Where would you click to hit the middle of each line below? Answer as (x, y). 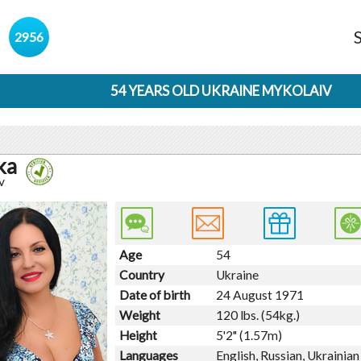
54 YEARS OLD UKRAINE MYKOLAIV (221, 91)
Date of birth (158, 295)
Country (145, 274)
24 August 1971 (259, 295)
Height (141, 335)
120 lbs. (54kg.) (257, 315)
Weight (143, 315)
